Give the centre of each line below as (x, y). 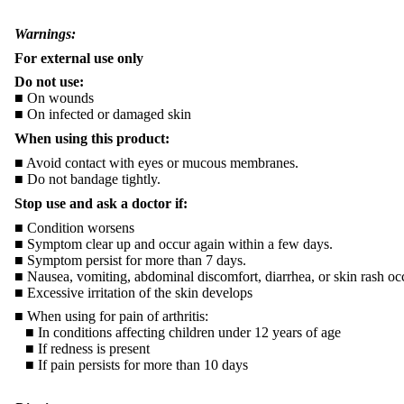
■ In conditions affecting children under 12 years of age (178, 333)
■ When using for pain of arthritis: (111, 317)
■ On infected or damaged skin (103, 115)
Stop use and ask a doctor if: (101, 203)
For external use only (79, 58)
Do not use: (49, 82)
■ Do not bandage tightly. (87, 179)
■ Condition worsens (74, 227)
